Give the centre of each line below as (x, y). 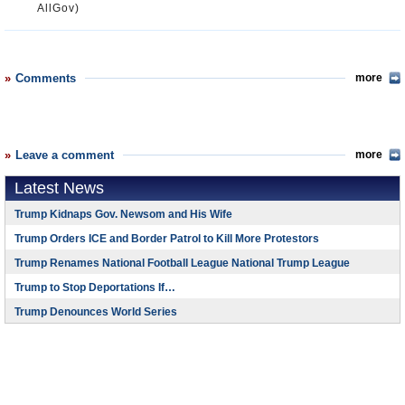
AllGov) (58, 8)
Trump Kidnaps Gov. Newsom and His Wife (123, 214)
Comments (46, 78)
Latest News (59, 188)
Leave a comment (65, 155)
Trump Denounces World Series (96, 312)
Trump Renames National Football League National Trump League (182, 263)
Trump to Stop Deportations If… (95, 287)
